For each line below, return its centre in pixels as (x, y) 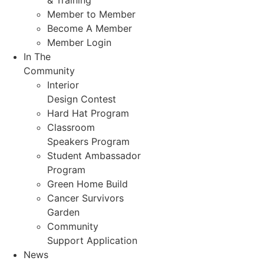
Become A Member (90, 29)
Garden (63, 212)
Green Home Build (88, 184)
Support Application (92, 241)
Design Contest (82, 99)
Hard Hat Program (88, 113)
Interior (63, 85)
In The (37, 57)
